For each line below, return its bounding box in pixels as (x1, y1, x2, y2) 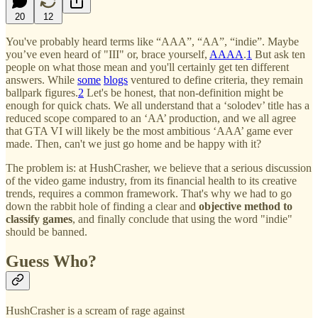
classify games (6, 212, 72, 225)
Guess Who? (6, 252, 97, 271)
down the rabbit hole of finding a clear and (6, 199, 199, 212)
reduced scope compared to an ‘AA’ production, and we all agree (6, 111, 296, 124)
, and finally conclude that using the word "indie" (72, 212, 292, 225)
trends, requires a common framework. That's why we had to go (6, 187, 292, 199)
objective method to (199, 199, 292, 212)
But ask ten (252, 48, 305, 60)
